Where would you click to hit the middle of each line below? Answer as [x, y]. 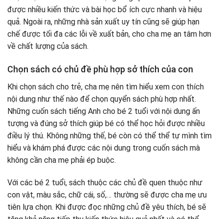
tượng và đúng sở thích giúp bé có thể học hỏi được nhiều [106, 123]
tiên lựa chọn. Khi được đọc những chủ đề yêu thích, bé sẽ [107, 207]
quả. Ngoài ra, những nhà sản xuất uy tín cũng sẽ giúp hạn [103, 22]
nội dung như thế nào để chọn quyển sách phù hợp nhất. [102, 99]
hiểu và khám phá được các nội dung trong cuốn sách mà [104, 148]
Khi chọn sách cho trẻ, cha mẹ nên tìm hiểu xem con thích [106, 87]
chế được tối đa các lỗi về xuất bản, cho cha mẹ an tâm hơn [109, 34]
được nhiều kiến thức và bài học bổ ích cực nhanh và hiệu [105, 9]
